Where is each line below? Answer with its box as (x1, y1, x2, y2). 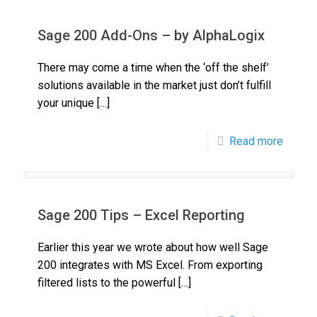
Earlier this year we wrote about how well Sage (38, 241, 268, 254)
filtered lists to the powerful (38, 276, 175, 289)
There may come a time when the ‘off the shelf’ (38, 61, 269, 74)
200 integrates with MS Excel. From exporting (38, 258, 263, 272)
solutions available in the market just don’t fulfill (38, 79, 271, 92)
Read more (229, 134, 283, 148)
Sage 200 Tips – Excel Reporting (38, 207, 245, 224)
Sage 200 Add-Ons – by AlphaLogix (38, 27, 265, 44)
